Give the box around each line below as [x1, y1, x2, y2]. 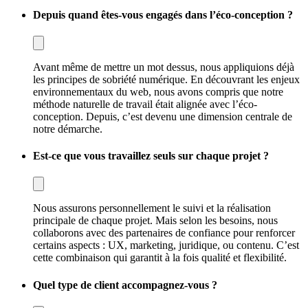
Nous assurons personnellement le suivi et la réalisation [33, 202, 271, 214]
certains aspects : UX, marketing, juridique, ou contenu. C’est [33, 239, 299, 252]
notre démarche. [33, 122, 102, 135]
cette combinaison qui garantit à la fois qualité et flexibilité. [33, 252, 287, 264]
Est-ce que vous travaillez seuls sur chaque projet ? [33, 150, 269, 162]
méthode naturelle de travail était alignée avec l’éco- [33, 98, 257, 110]
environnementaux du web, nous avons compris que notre [33, 85, 283, 98]
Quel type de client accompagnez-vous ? [33, 278, 217, 291]
